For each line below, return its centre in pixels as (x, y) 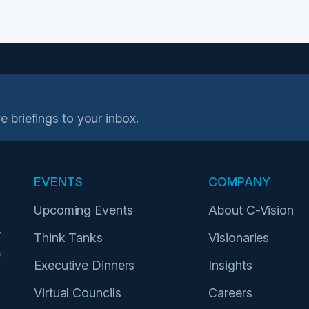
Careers (230, 293)
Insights (230, 265)
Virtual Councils (78, 293)
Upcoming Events (83, 210)
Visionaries (239, 238)
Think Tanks (68, 238)
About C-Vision (251, 210)
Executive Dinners (84, 265)
